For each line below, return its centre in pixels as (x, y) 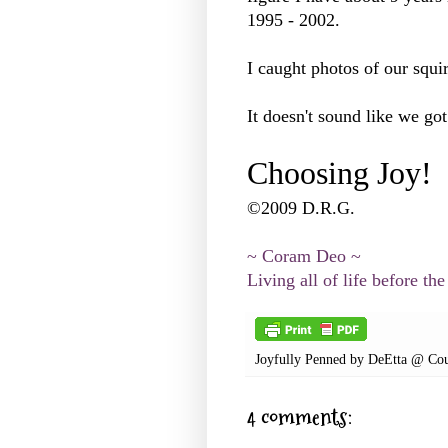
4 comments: (299, 417)
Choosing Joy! (339, 173)
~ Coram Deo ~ (304, 255)
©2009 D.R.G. (301, 207)
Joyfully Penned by (311, 358)
